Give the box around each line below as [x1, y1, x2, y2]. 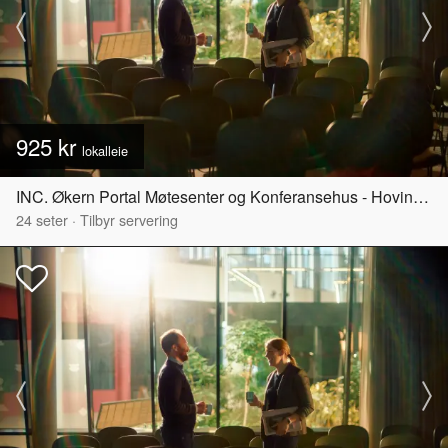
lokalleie [82, 140, 128, 160]
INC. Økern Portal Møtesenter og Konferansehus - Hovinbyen [413, 184, 429, 208]
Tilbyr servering [80, 208, 178, 230]
